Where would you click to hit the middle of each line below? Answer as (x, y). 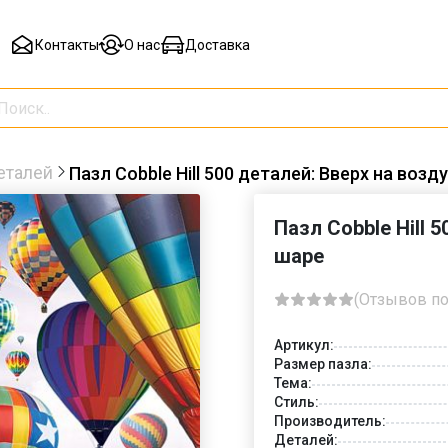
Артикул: (304, 344)
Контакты (66, 45)
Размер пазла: (323, 363)
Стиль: (296, 401)
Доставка (217, 45)
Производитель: (330, 420)
